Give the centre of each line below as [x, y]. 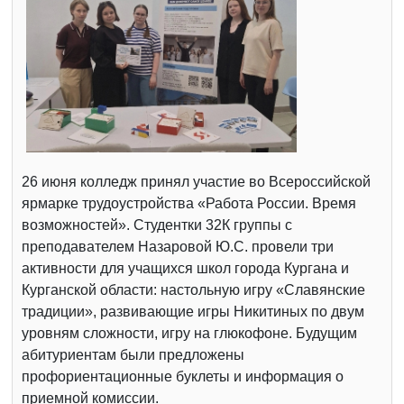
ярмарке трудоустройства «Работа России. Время [189, 203]
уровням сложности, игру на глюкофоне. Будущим [189, 333]
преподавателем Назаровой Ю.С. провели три [178, 246]
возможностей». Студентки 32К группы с [157, 225]
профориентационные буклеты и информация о [183, 376]
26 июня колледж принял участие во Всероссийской [196, 181]
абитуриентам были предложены [133, 354]
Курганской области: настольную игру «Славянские [193, 289]
